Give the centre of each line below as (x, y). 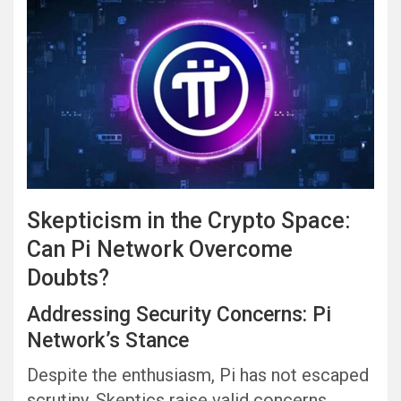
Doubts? (68, 277)
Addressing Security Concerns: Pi (179, 314)
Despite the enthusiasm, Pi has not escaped (198, 375)
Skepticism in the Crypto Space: (189, 220)
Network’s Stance (108, 340)
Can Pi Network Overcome (160, 249)
